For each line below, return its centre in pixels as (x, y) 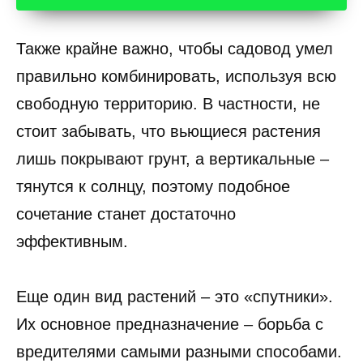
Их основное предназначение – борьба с (170, 324)
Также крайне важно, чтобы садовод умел (175, 49)
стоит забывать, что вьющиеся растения (169, 131)
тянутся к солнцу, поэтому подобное (153, 186)
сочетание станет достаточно (126, 214)
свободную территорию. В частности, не (168, 104)
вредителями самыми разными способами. (179, 352)
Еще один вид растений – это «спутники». (175, 297)
